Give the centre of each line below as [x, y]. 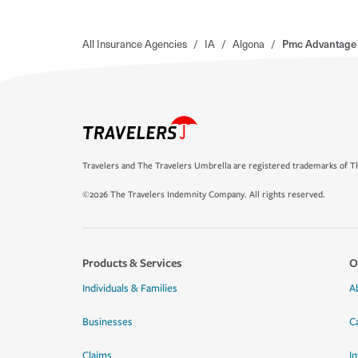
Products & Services [132, 263]
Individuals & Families [130, 288]
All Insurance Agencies [135, 44]
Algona [249, 44]
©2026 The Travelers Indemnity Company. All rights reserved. [204, 195]
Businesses [107, 322]
